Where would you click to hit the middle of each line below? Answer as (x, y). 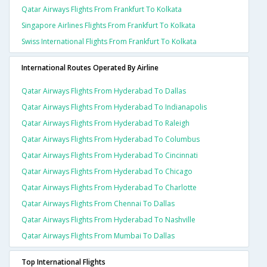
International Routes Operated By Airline (90, 68)
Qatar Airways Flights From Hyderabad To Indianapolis (114, 107)
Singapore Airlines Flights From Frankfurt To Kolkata (108, 26)
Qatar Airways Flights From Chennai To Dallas (98, 204)
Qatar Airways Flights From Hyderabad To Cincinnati (110, 156)
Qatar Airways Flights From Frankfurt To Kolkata (102, 10)
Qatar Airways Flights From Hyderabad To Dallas (104, 91)
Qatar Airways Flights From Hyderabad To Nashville (108, 220)
